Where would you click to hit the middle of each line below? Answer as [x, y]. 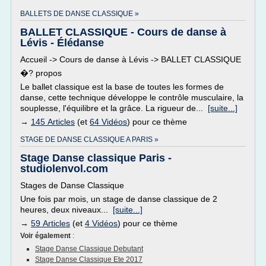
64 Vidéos [108, 122]
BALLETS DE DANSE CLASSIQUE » [80, 14]
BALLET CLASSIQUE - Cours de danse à [123, 32]
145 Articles [53, 122]
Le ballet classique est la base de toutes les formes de [122, 87]
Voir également [46, 236]
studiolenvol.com [64, 169]
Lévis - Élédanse [62, 43]
